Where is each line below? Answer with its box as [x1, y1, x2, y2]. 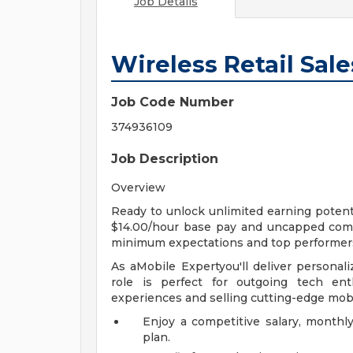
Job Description [111, 151, 218, 166]
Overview [111, 180, 165, 195]
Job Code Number [111, 95, 234, 110]
